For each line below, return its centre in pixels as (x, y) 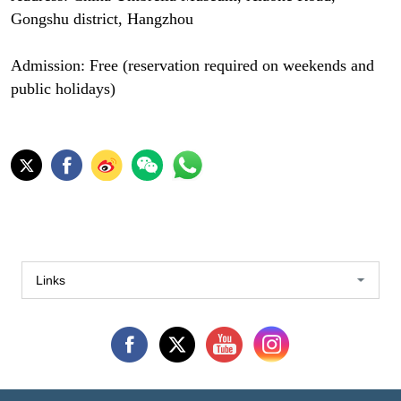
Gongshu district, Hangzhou (102, 18)
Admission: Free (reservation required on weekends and (192, 66)
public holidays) (63, 89)
